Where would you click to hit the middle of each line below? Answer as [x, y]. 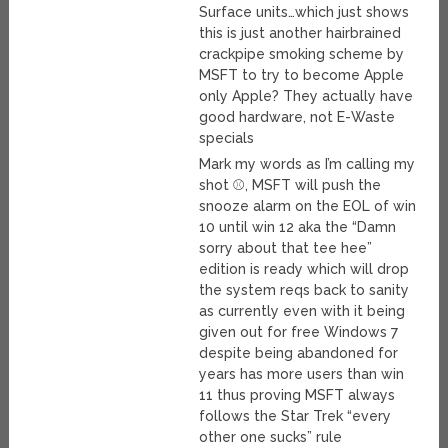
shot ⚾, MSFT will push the [290, 185]
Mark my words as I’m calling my [307, 164]
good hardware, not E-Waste [297, 117]
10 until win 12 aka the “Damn [298, 227]
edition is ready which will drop [304, 269]
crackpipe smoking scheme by [302, 54]
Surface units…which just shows [304, 12]
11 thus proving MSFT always [297, 395]
